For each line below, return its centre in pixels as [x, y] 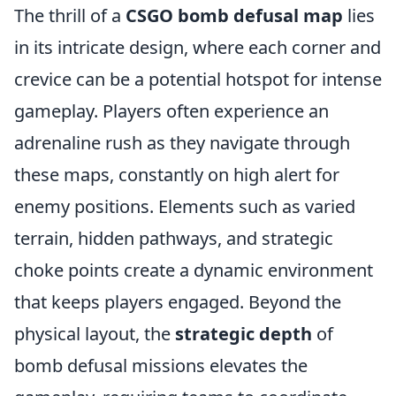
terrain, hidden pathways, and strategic [174, 238]
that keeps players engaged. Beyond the [178, 302]
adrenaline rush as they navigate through [182, 143]
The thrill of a [70, 15]
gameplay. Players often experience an [171, 111]
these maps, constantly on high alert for [177, 175]
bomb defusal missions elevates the [161, 366]
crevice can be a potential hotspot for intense [198, 79]
